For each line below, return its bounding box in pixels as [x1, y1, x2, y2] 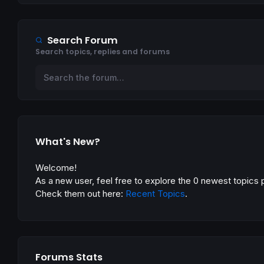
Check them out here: [35, 188, 126, 199]
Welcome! [35, 162, 77, 173]
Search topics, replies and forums [35, 46, 170, 57]
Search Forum [47, 33, 118, 47]
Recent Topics [126, 188, 186, 199]
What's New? [35, 135, 101, 149]
